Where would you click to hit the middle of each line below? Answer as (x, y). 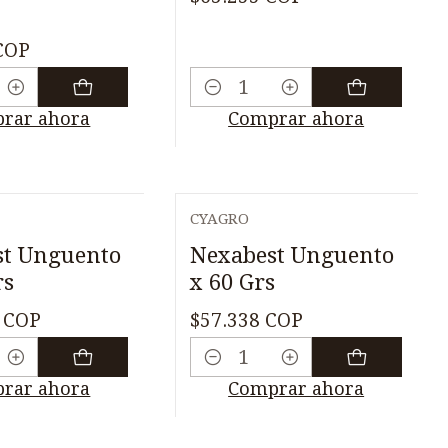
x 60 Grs (233, 281)
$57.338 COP (247, 320)
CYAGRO (220, 219)
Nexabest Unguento (292, 254)
